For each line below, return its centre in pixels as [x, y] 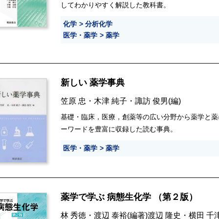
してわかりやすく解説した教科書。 [115, 5]
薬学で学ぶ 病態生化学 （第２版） [129, 197]
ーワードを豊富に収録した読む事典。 [119, 129]
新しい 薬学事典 [94, 83]
